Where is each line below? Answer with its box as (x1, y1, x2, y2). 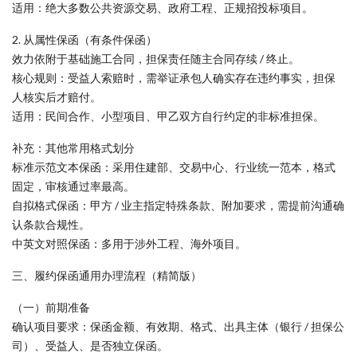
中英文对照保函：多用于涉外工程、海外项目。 (12, 237, 246, 250)
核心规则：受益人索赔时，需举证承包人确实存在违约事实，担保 (12, 71, 335, 84)
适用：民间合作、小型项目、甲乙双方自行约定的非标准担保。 (12, 109, 324, 123)
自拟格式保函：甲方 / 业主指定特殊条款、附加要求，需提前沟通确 (12, 198, 344, 212)
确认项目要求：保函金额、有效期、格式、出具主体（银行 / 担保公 (12, 320, 344, 333)
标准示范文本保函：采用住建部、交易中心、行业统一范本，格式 (12, 160, 335, 174)
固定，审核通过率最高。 (12, 179, 135, 193)
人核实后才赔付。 (12, 90, 101, 104)
